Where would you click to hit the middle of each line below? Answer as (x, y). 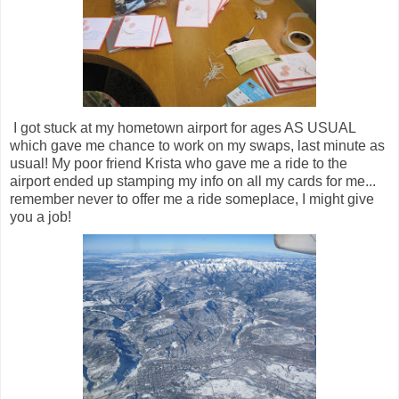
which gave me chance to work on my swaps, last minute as (197, 145)
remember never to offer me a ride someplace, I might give (192, 199)
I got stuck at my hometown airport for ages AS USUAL (183, 127)
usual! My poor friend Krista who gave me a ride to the (179, 163)
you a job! (41, 216)
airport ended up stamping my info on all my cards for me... (193, 181)
